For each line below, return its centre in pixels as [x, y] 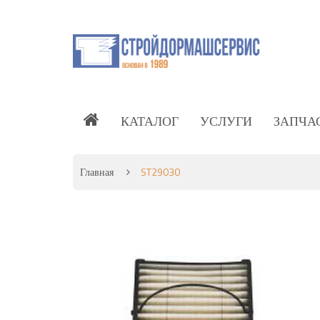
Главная [97, 172]
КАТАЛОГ [150, 121]
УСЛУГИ [226, 121]
